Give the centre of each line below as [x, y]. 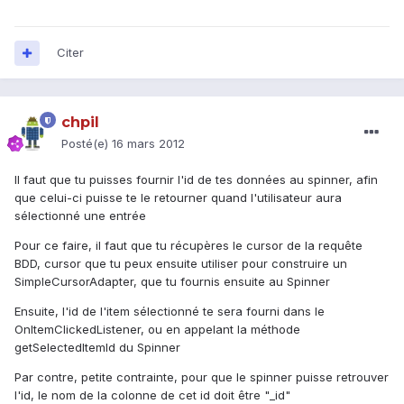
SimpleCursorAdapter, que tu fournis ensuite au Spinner [172, 282]
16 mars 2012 [148, 144]
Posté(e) [87, 144]
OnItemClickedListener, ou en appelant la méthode [157, 330]
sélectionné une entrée [80, 216]
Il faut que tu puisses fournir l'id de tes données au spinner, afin [196, 180]
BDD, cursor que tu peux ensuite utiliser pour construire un [181, 264]
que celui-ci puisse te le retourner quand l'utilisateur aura [178, 198]
